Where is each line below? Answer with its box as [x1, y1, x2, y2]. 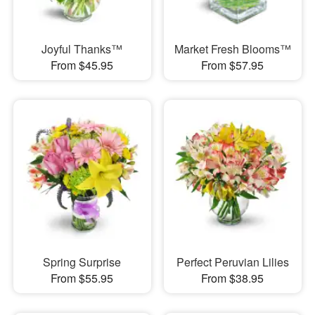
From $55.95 [51, 270, 114, 287]
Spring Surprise [43, 254, 122, 271]
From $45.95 [51, 56, 114, 73]
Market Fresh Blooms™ [174, 40, 291, 57]
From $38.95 [201, 270, 264, 287]
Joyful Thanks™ [41, 40, 123, 57]
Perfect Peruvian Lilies [176, 254, 289, 271]
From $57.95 [201, 56, 264, 73]
